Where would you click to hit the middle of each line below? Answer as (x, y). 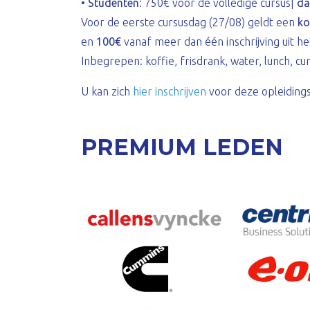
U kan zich (107, 91)
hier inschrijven (170, 91)
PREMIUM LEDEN (182, 147)
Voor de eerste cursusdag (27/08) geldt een (189, 22)
